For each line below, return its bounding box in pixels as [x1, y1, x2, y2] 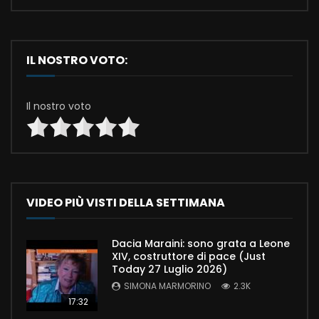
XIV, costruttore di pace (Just [112, 249, 266, 264]
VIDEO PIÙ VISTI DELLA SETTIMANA [26, 194, 225, 211]
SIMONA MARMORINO [124, 280, 211, 293]
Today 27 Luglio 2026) [112, 262, 227, 277]
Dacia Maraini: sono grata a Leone [112, 236, 290, 251]
